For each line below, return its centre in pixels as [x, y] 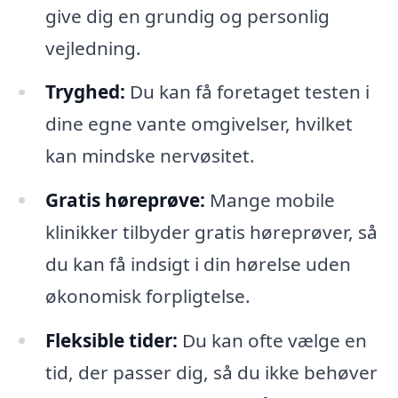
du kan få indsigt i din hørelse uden [198, 264]
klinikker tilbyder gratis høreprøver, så [211, 232]
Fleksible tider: [111, 341]
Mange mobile [270, 200]
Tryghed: [85, 92]
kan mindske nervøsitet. [150, 156]
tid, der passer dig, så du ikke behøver [211, 373]
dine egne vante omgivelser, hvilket [199, 124]
